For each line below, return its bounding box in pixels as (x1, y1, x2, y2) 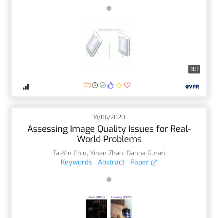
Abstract (97, 157, 125, 167)
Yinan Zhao (90, 148, 123, 157)
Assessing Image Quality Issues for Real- (27, 123, 191, 135)
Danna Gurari (127, 148, 165, 157)
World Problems (76, 133, 142, 145)
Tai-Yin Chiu (53, 148, 87, 157)
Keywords (60, 157, 92, 167)
